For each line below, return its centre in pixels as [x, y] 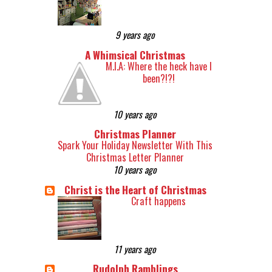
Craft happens [158, 201]
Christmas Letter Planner [135, 158]
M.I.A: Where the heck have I [158, 66]
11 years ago [135, 249]
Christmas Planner [135, 134]
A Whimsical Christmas [135, 55]
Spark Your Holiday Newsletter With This [135, 145]
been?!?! [158, 78]
